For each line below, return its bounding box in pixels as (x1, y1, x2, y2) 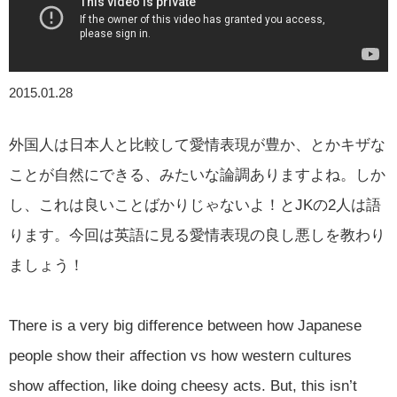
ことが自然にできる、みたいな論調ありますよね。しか (9, 167, 385, 183)
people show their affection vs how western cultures (9, 347, 352, 364)
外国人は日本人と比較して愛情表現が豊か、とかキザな (9, 136, 385, 153)
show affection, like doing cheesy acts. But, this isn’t (9, 378, 357, 394)
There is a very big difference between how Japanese (9, 317, 362, 334)
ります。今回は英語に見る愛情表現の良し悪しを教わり (9, 227, 385, 244)
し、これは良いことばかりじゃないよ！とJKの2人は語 (9, 197, 381, 214)
